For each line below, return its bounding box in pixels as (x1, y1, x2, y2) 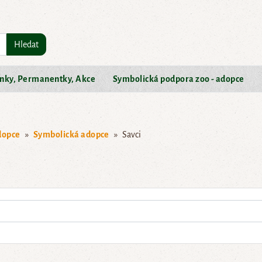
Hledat (14, 39, 39, 49)
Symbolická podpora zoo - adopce (113, 74, 244, 84)
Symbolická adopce (33, 129, 109, 139)
